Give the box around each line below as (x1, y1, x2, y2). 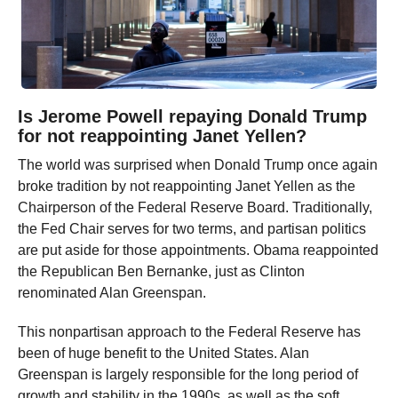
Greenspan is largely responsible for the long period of (18, 367, 358, 382)
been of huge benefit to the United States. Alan (18, 346, 309, 361)
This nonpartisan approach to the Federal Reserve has (18, 324, 361, 339)
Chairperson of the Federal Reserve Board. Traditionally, (18, 200, 372, 215)
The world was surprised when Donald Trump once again (18, 157, 378, 172)
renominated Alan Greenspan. (18, 285, 206, 300)
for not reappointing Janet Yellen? (18, 126, 306, 146)
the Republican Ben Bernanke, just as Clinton (18, 264, 305, 279)
